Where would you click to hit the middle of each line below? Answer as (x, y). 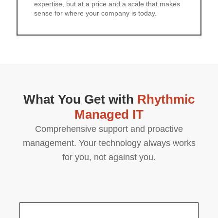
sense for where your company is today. (95, 13)
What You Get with (80, 99)
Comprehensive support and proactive (109, 129)
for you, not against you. (109, 157)
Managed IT (109, 114)
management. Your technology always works (109, 143)
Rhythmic (166, 99)
